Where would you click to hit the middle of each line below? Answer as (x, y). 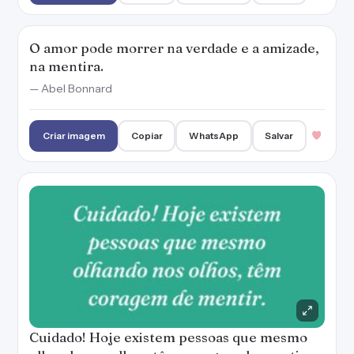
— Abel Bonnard (71, 88)
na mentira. (66, 66)
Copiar (147, 136)
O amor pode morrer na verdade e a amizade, (174, 48)
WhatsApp (214, 136)
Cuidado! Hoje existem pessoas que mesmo (168, 337)
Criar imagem (73, 136)
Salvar (279, 136)
